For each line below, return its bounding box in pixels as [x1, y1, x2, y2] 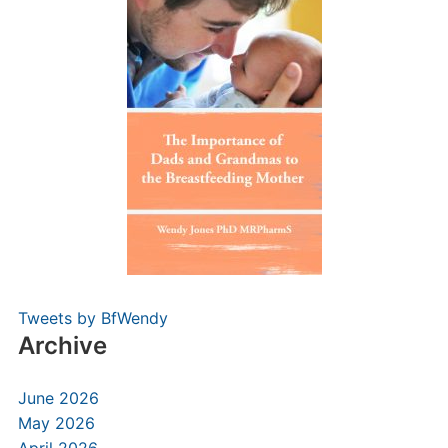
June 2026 [17, 388, 99, 408]
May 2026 [17, 413, 95, 433]
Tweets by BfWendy [17, 308, 168, 328]
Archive [17, 331, 107, 360]
